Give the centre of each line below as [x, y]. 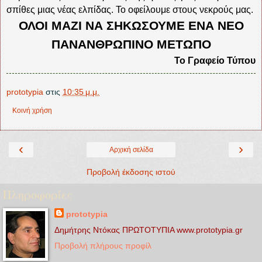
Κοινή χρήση [32, 110]
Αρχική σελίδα [131, 149]
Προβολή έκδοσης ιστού [131, 172]
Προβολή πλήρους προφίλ [103, 246]
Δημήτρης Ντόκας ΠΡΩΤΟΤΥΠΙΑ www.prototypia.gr [148, 230]
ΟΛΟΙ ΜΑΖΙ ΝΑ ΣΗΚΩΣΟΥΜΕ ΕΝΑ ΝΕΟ [131, 25]
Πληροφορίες [38, 194]
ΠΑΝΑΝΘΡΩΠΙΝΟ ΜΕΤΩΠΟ [131, 44]
